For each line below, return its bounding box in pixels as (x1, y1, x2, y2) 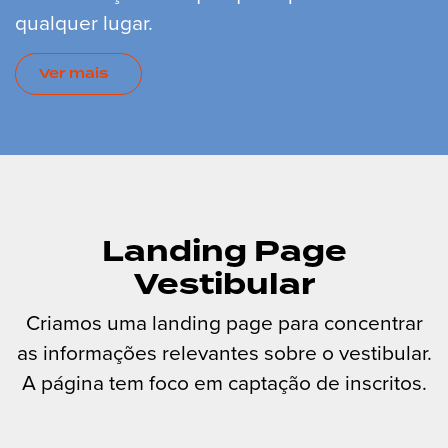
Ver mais (39, 63, 108, 84)
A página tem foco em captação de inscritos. (21, 367, 427, 398)
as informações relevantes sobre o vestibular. (16, 337, 432, 368)
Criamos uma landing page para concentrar (25, 307, 423, 338)
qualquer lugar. (15, 6, 153, 38)
